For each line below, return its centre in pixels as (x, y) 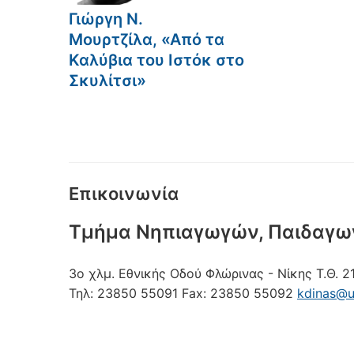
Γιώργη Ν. (106, 19)
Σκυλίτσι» (107, 80)
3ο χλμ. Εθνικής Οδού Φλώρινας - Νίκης (190, 273)
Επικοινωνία (124, 193)
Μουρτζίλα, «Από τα (147, 39)
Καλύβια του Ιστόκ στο (156, 60)
